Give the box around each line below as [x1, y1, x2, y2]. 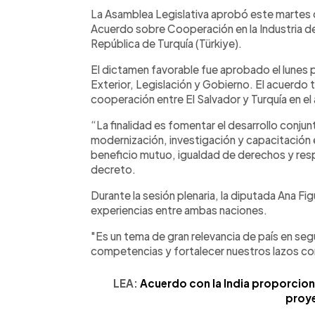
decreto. [91, 162, 136, 176]
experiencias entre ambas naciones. [91, 202, 267, 217]
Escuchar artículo [156, 5, 243, 19]
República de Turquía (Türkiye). [91, 36, 242, 50]
